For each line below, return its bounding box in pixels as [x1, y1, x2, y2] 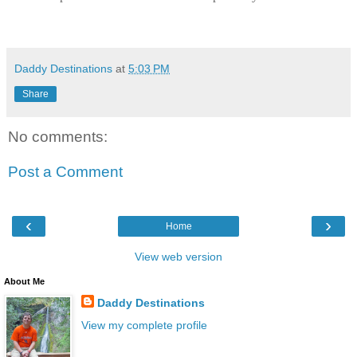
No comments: [8, 128, 108, 146]
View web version [135, 250, 222, 264]
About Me [4, 277, 45, 287]
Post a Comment [8, 163, 123, 180]
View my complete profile [80, 318, 207, 331]
